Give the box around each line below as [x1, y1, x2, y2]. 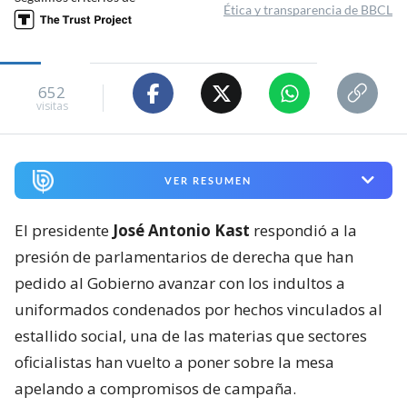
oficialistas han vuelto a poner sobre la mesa [15, 351, 334, 372]
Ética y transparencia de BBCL [223, 2, 392, 18]
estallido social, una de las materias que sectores [15, 324, 367, 346]
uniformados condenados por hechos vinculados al [15, 298, 382, 320]
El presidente [15, 219, 113, 241]
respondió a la [250, 219, 357, 241]
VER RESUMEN [164, 174, 252, 186]
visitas [35, 97, 68, 114]
